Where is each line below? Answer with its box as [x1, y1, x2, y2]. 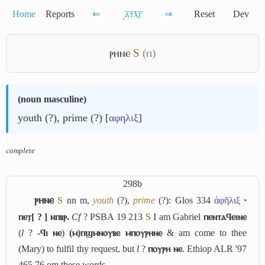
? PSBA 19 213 [80, 212, 146, 222]
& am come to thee [161, 228, 247, 238]
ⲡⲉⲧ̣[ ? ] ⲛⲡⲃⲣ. [18, 212, 69, 222]
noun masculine [21, 94, 83, 104]
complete [6, 146, 35, 155]
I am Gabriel [150, 212, 204, 222]
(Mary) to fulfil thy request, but [18, 244, 137, 254]
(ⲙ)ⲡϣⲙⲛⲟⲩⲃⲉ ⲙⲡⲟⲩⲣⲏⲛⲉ [69, 228, 162, 238]
